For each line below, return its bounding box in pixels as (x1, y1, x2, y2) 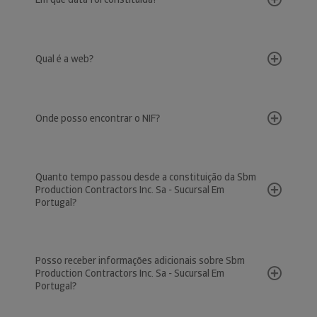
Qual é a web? (35, 52, 93, 65)
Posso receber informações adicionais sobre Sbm (35, 254, 245, 267)
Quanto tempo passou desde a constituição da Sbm (35, 171, 256, 183)
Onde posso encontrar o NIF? (35, 112, 160, 125)
